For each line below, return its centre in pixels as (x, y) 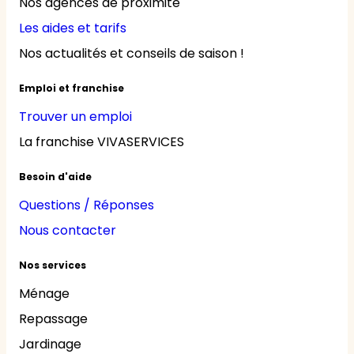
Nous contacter (68, 230)
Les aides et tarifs (73, 28)
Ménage (44, 293)
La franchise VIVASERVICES (102, 141)
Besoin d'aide (55, 176)
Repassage (53, 318)
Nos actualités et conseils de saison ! (132, 53)
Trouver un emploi (75, 116)
